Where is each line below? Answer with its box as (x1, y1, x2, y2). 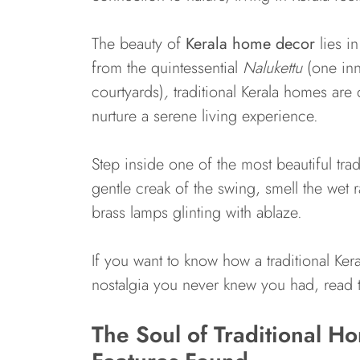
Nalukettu (243, 56, 307, 80)
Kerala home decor (186, 32, 315, 55)
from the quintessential (92, 56, 243, 80)
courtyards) (92, 80, 164, 104)
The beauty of (92, 32, 186, 55)
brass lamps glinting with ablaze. (92, 201, 302, 224)
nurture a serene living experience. (92, 104, 318, 128)
